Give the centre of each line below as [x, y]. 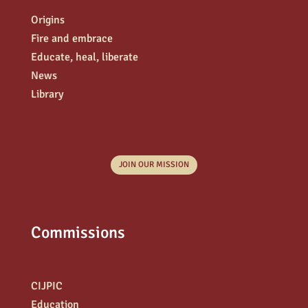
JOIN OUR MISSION [154, 165]
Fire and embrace [71, 39]
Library [47, 95]
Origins [47, 20]
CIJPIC [46, 286]
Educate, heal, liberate [84, 57]
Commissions [78, 232]
